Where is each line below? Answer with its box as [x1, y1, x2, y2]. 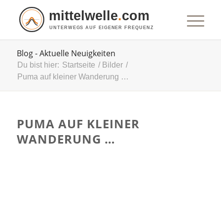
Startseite [62, 61, 95, 69]
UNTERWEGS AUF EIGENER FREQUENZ [49, 25, 153, 30]
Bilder [102, 61, 123, 69]
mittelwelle [48, 8, 118, 24]
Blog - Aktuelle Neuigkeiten [16, 48, 115, 59]
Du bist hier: [17, 61, 59, 69]
